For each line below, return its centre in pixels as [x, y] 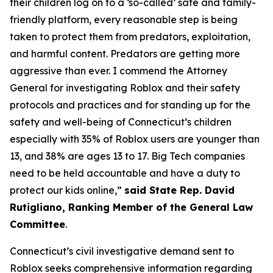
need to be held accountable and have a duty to [125, 173]
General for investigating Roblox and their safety [125, 87]
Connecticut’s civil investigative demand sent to [122, 251]
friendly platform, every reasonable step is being [124, 19]
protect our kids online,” [67, 190]
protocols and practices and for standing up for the [130, 105]
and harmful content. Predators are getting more [125, 53]
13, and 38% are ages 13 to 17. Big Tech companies [127, 156]
